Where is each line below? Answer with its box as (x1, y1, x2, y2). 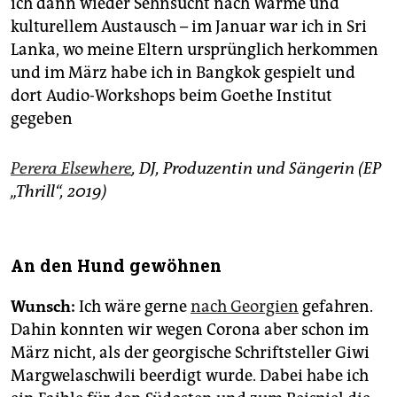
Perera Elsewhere (11, 159, 132, 179)
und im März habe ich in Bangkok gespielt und (11, 63, 355, 83)
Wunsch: (11, 297, 75, 317)
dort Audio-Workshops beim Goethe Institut (11, 86, 332, 106)
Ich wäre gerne (75, 297, 191, 317)
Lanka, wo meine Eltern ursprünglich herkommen (11, 40, 378, 60)
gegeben (11, 109, 73, 129)
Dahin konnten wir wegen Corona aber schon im (11, 320, 369, 340)
